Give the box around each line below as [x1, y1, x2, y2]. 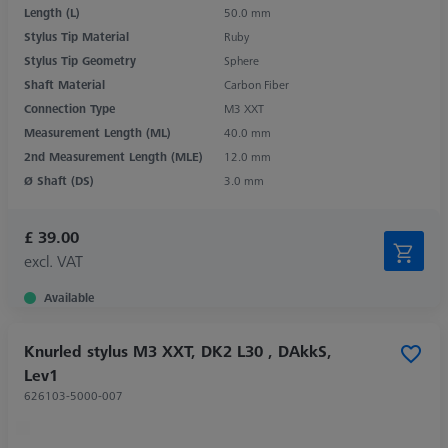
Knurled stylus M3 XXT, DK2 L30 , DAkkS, [24, 339, 332, 362]
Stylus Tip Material [24, 27, 129, 45]
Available [44, 288, 94, 306]
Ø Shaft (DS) [24, 171, 94, 189]
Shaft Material [24, 75, 105, 93]
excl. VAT [24, 249, 83, 272]
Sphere [224, 51, 259, 69]
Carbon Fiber [224, 75, 289, 93]
